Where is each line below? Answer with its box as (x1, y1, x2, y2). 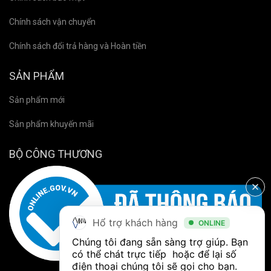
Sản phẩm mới (9, 95, 65, 105)
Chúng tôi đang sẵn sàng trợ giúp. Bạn (72, 236, 248, 248)
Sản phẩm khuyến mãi (9, 119, 94, 129)
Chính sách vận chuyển (9, 17, 96, 27)
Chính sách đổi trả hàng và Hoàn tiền (9, 41, 146, 51)
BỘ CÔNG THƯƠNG (9, 148, 102, 160)
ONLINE (198, 218, 225, 227)
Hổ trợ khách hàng (93, 217, 178, 229)
